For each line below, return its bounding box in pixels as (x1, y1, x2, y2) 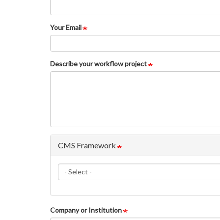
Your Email (50, 23, 82, 31)
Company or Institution (50, 206, 122, 214)
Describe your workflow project (50, 59, 147, 68)
